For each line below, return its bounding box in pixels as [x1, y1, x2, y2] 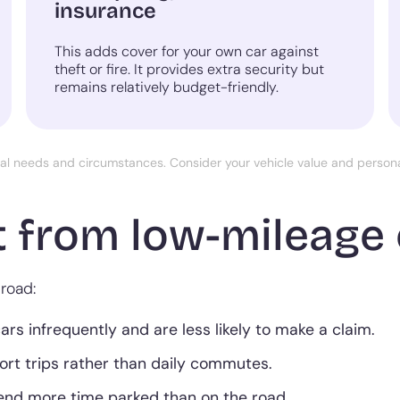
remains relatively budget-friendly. [54, 78, 279, 97]
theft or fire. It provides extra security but [54, 60, 325, 79]
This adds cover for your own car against [54, 42, 320, 62]
